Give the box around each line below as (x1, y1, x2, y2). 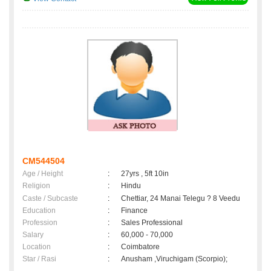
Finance (121, 206, 148, 215)
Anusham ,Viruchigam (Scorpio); (121, 255, 227, 264)
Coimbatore (121, 243, 163, 252)
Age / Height (22, 169, 63, 178)
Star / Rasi (22, 255, 56, 264)
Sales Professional (121, 218, 183, 227)
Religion (22, 181, 50, 191)
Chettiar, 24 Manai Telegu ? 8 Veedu (121, 194, 240, 203)
